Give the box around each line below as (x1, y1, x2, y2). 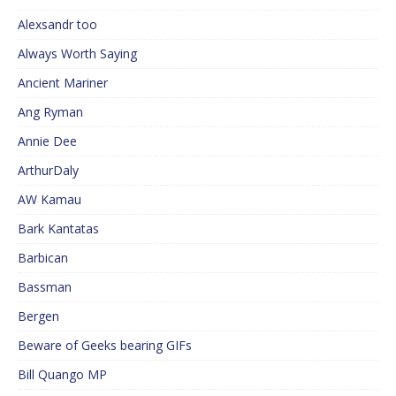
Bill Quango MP (18, 366, 107, 384)
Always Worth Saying (18, 45, 137, 63)
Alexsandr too (18, 16, 97, 34)
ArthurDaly (18, 162, 79, 179)
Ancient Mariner (18, 74, 108, 92)
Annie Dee (18, 133, 77, 150)
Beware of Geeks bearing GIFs (18, 337, 192, 354)
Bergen (18, 308, 59, 325)
